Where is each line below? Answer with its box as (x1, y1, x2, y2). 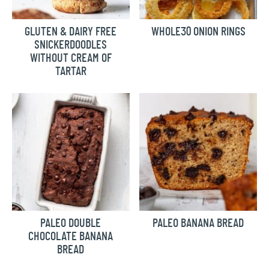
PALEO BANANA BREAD (153, 217, 244, 229)
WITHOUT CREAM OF (29, 52, 112, 64)
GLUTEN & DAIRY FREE (25, 25, 117, 38)
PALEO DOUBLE (40, 217, 101, 229)
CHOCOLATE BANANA (28, 230, 113, 243)
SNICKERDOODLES (34, 38, 107, 51)
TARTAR (55, 65, 86, 77)
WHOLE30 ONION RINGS (151, 25, 246, 38)
